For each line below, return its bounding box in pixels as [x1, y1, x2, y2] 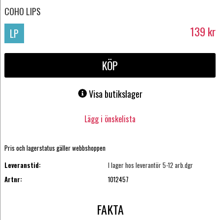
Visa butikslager [88, 87, 142, 101]
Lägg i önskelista [84, 112, 136, 125]
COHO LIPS [4, 4, 41, 18]
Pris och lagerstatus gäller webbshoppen [4, 143, 106, 153]
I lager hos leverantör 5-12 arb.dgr [108, 160, 193, 170]
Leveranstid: [4, 160, 41, 170]
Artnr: [4, 174, 22, 184]
